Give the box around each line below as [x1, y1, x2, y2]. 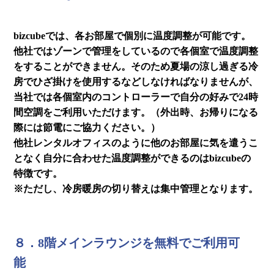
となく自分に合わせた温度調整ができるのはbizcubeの [13, 152, 251, 163]
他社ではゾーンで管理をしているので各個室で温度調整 [13, 45, 259, 56]
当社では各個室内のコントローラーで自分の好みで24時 [13, 91, 259, 102]
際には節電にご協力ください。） [13, 122, 161, 133]
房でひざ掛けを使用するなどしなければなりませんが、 [13, 76, 259, 87]
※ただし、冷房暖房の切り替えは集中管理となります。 [13, 183, 259, 194]
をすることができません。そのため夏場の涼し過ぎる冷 [13, 61, 259, 72]
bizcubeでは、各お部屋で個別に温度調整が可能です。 [13, 30, 251, 41]
